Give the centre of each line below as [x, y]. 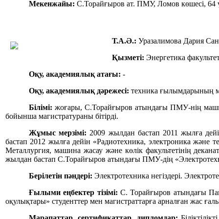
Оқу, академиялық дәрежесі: [79, 91]
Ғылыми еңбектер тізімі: [73, 193]
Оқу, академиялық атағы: [75, 74]
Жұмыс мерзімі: [58, 133]
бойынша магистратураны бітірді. [63, 116]
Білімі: [42, 108]
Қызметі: [128, 58]
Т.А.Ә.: [124, 41]
